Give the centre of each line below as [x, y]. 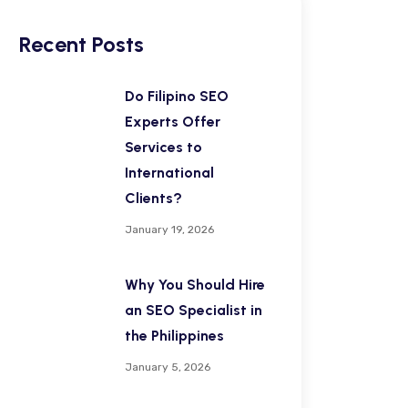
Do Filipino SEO [177, 96]
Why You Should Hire [195, 285]
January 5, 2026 [168, 367]
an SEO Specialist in [194, 310]
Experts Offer [173, 122]
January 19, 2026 [169, 229]
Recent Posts [82, 44]
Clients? [153, 198]
